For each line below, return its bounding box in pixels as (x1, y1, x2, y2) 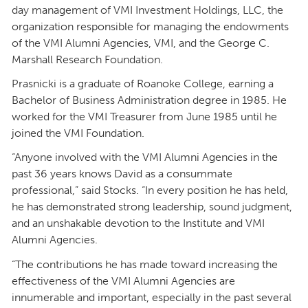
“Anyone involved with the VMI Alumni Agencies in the (12, 151, 278, 164)
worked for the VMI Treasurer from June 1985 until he (12, 109, 277, 123)
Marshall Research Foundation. (12, 52, 163, 66)
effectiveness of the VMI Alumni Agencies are (12, 274, 235, 287)
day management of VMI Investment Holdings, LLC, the (12, 3, 283, 16)
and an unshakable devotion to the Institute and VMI (12, 217, 265, 230)
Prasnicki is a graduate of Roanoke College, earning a (12, 76, 274, 90)
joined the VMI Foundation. (12, 126, 144, 140)
